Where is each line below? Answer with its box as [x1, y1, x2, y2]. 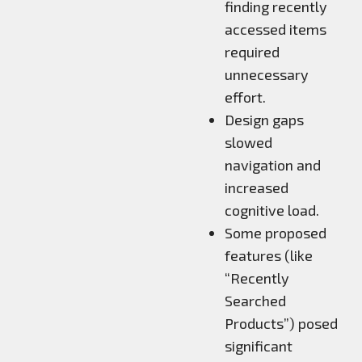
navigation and [225, 155, 321, 174]
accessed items [225, 19, 326, 38]
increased [225, 178, 288, 196]
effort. [225, 87, 266, 106]
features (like [225, 246, 313, 264]
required [225, 42, 280, 61]
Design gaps [225, 110, 304, 128]
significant [225, 336, 293, 355]
